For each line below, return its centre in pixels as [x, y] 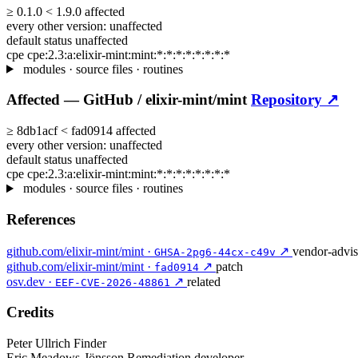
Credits [30, 312]
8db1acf [39, 131]
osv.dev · [31, 281]
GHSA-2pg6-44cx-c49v [215, 252]
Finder [90, 344]
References [41, 219]
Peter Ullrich [38, 344]
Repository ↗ [295, 100]
